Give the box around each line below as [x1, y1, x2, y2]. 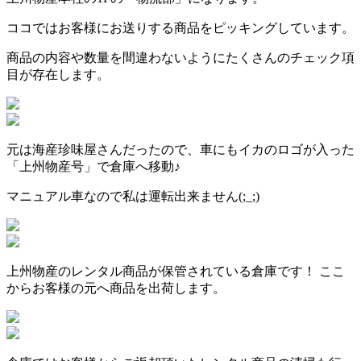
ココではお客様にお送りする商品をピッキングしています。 [6, 20, 355, 35]
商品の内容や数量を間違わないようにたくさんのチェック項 [6, 50, 355, 64]
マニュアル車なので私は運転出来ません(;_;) [6, 189, 259, 203]
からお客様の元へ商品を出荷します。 [6, 280, 226, 295]
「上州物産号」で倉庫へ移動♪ [6, 159, 180, 173]
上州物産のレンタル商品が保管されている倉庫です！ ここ [6, 263, 345, 278]
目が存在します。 [6, 67, 110, 81]
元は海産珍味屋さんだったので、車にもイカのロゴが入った [6, 142, 355, 156]
